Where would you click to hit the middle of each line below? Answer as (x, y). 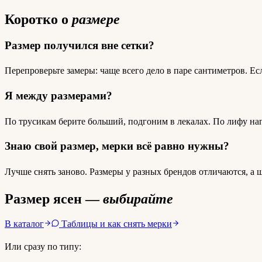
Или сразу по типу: (43, 246)
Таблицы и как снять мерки (116, 223)
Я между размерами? (58, 96)
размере (96, 19)
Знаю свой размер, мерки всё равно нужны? (117, 146)
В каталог (24, 223)
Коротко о (37, 19)
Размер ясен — (52, 199)
